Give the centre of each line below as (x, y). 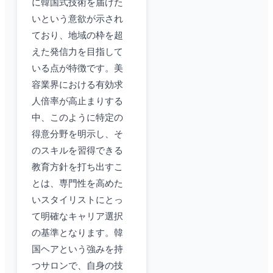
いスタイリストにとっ (77, 200)
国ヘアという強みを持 (77, 250)
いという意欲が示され (77, 19)
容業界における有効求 (77, 85)
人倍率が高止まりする (77, 101)
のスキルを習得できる (77, 151)
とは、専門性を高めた (77, 184)
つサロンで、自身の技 (77, 266)
